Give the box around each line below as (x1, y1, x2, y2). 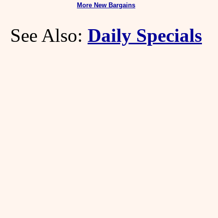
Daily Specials (88, 25, 202, 46)
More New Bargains (77, 1, 135, 9)
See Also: (10, 25, 88, 46)
